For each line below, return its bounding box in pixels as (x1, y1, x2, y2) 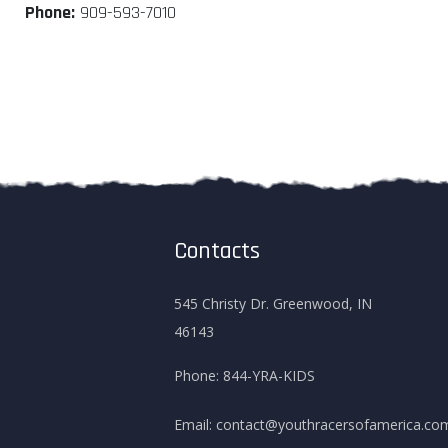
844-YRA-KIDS (223, 366, 315, 386)
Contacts (174, 236, 260, 267)
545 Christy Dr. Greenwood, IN (174, 294, 372, 314)
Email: (174, 415, 212, 435)
